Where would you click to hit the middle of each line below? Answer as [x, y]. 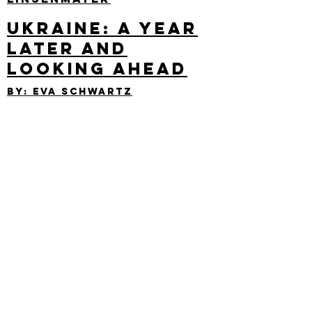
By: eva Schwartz [70, 92]
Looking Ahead [97, 68]
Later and [67, 48]
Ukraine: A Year [102, 28]
